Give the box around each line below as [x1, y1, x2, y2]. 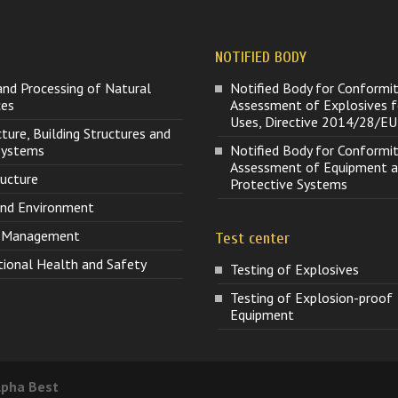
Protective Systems [230, 174, 348, 193]
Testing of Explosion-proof [230, 289, 394, 307]
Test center [215, 229, 291, 249]
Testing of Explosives [230, 260, 360, 279]
